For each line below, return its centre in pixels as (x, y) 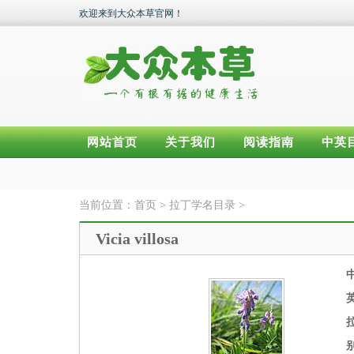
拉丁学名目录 (204, 205)
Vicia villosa (137, 239)
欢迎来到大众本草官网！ (131, 13)
